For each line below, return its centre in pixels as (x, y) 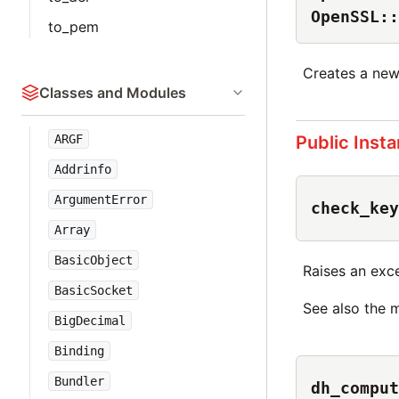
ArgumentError (101, 199)
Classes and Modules (113, 93)
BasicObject (94, 260)
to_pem (73, 27)
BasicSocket (94, 290)
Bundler (79, 381)
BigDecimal (90, 321)
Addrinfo (83, 169)
